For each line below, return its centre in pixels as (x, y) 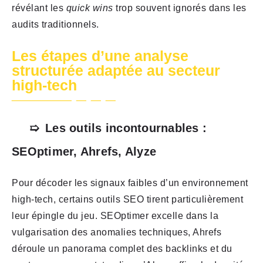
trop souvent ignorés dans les (180, 8)
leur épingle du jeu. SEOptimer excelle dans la (115, 216)
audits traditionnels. (55, 25)
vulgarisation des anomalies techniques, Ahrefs (117, 232)
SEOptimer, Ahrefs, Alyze (84, 152)
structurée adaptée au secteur (116, 71)
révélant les (39, 8)
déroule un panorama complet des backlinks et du (122, 249)
